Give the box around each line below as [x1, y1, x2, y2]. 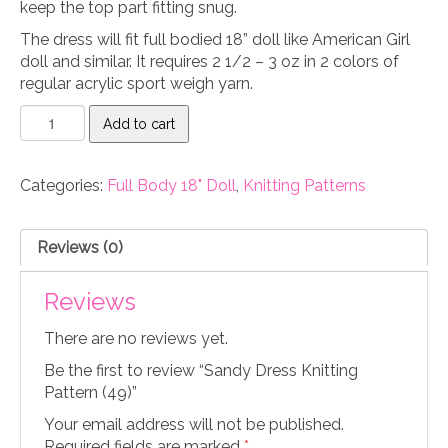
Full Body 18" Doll [107, 176, 236, 196]
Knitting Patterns [243, 176, 366, 196]
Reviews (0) [37, 238, 123, 258]
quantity [19, 206, 70, 223]
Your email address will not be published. [44, 415, 344, 435]
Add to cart [102, 116, 175, 133]
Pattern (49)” [44, 383, 137, 403]
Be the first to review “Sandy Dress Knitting [44, 361, 358, 381]
